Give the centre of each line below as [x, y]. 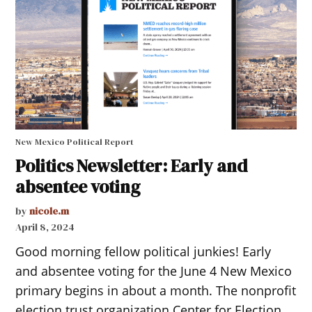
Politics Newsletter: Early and [132, 165]
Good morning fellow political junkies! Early [143, 251]
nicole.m [49, 211]
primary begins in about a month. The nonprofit [156, 290]
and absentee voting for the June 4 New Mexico [154, 271]
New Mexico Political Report [75, 141]
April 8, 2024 [45, 227]
